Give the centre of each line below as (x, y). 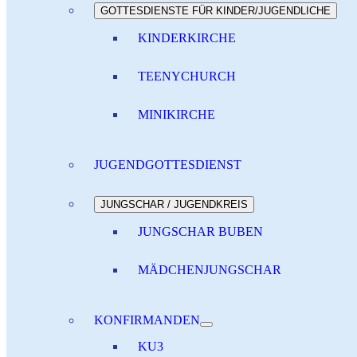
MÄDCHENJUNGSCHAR (210, 270)
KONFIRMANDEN (147, 320)
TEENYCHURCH (187, 76)
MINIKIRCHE (177, 114)
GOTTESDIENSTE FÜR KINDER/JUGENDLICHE (216, 11)
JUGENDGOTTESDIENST (168, 165)
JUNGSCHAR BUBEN (200, 231)
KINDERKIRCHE (187, 38)
